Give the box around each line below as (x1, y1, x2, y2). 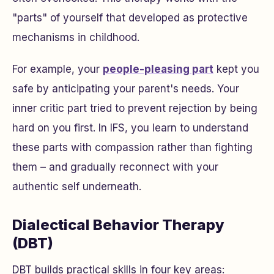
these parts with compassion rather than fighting (12, 141, 253, 154)
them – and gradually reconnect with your (12, 161, 218, 173)
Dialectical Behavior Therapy (12, 216, 224, 234)
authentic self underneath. (12, 180, 141, 193)
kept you (213, 63, 259, 75)
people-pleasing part (103, 63, 213, 75)
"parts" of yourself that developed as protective (12, 12, 248, 24)
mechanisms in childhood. (12, 31, 139, 43)
